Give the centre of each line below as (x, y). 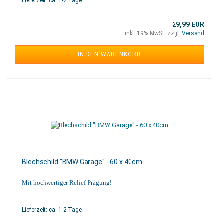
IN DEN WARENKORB (109, 54)
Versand (193, 33)
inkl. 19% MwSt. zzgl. (153, 33)
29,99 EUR (188, 24)
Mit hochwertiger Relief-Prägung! (67, 183)
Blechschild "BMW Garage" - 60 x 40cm (82, 162)
